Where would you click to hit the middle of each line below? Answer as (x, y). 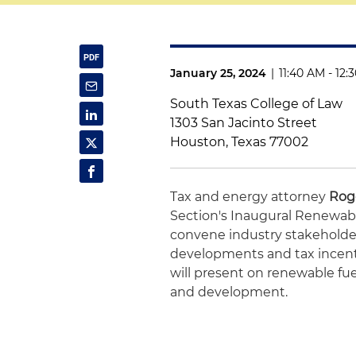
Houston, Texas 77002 (240, 142)
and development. (229, 292)
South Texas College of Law (257, 104)
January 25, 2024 (219, 73)
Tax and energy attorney (250, 197)
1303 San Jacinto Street (244, 123)
